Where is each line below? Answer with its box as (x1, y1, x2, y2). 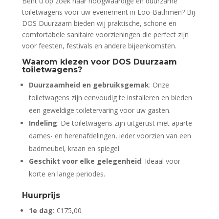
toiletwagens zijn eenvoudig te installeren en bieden (28, 93, 192, 103)
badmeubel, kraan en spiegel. (28, 144, 121, 153)
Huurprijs (22, 191, 60, 200)
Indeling (28, 118, 57, 128)
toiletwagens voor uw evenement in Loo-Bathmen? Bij (22, 7, 195, 17)
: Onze (149, 80, 169, 90)
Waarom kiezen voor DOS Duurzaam (22, 57, 177, 67)
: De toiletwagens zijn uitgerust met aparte (57, 118, 192, 128)
